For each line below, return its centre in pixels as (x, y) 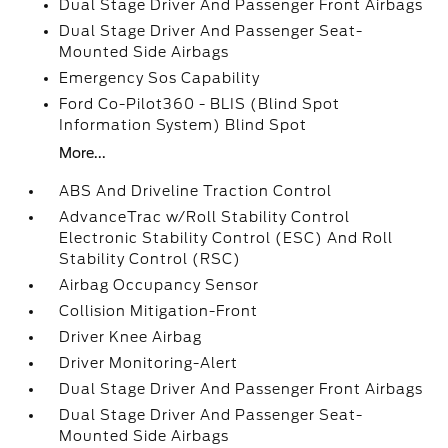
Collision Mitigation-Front (159, 311)
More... (83, 153)
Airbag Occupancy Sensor (159, 285)
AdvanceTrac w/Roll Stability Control (205, 217)
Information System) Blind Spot (183, 125)
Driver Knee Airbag (131, 337)
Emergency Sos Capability (160, 78)
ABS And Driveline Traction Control (196, 191)
